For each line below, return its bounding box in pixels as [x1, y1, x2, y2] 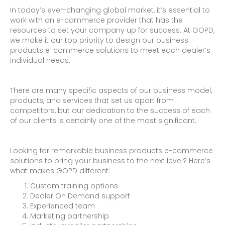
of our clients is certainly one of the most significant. [10, 115, 196, 126]
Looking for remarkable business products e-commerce [10, 145, 213, 156]
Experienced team [30, 200, 95, 211]
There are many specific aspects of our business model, [10, 85, 212, 95]
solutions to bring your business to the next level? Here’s [10, 155, 210, 166]
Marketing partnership [30, 210, 109, 221]
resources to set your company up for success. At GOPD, [10, 25, 214, 35]
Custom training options [30, 180, 118, 191]
